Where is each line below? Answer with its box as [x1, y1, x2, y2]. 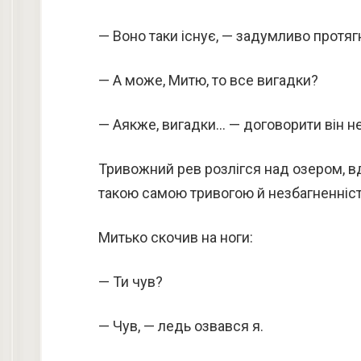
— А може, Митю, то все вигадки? [98, 72, 318, 89]
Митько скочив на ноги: [98, 229, 253, 246]
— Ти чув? [98, 273, 163, 290]
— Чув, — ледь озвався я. [98, 317, 263, 334]
